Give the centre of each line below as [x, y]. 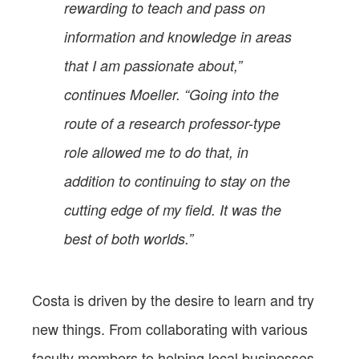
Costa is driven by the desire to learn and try [173, 299]
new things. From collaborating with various [170, 328]
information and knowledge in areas [178, 36]
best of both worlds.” [129, 238]
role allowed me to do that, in [156, 151]
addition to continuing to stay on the [177, 180]
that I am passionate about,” [153, 65]
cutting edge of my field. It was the [173, 209]
